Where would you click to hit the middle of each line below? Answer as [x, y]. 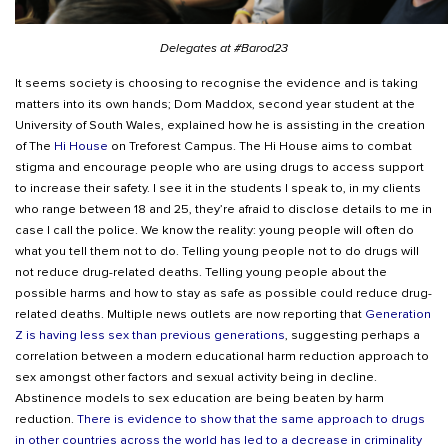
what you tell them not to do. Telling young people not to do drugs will [217, 251]
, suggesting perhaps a [352, 335]
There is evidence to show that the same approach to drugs [251, 419]
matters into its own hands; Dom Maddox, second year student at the [215, 104]
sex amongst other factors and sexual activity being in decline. [196, 377]
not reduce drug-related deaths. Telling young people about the [201, 272]
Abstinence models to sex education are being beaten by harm [199, 398]
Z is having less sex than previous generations [150, 335]
